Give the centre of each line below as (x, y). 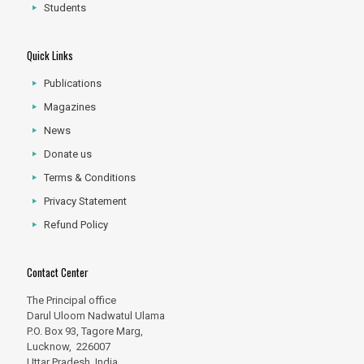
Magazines (70, 107)
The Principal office (71, 301)
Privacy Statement (86, 201)
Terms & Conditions (90, 178)
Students (65, 8)
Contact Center (58, 273)
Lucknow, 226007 (69, 347)
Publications (73, 84)
